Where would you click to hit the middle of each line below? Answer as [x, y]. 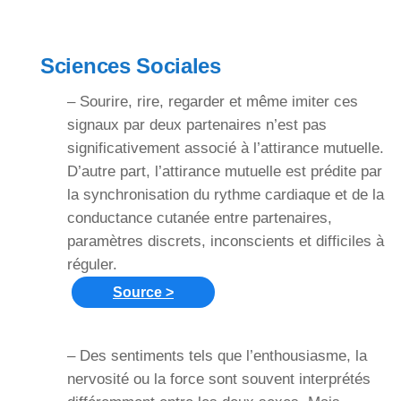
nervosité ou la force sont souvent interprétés [219, 380]
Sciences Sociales [131, 66]
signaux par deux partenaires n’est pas [197, 125]
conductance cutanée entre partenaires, [200, 218]
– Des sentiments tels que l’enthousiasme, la [217, 356]
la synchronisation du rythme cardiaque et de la [226, 195]
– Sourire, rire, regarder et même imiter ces [213, 102]
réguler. [92, 264]
